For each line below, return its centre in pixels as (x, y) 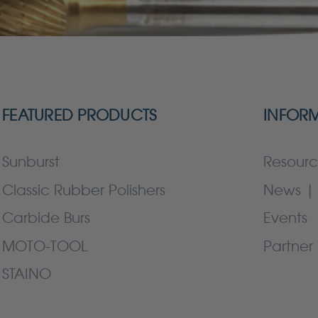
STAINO (27, 274)
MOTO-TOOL (45, 246)
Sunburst (31, 162)
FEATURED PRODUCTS (79, 116)
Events (285, 218)
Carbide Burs (46, 218)
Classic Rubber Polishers (84, 190)
